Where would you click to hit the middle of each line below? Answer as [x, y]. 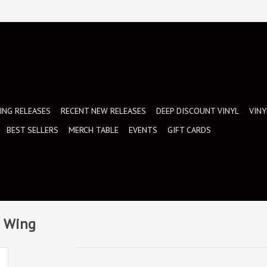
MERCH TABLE [94, 130]
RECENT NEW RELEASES [103, 111]
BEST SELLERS [32, 130]
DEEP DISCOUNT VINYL [198, 111]
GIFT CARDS [189, 130]
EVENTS [143, 130]
